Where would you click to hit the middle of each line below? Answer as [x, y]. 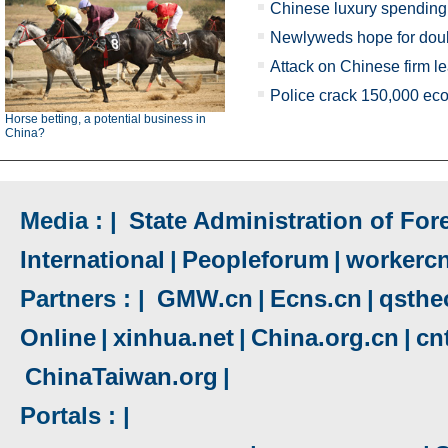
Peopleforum [255, 259]
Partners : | [86, 298]
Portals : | [75, 415]
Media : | [72, 220]
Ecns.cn [316, 298]
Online [58, 337]
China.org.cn [325, 337]
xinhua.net [173, 337]
